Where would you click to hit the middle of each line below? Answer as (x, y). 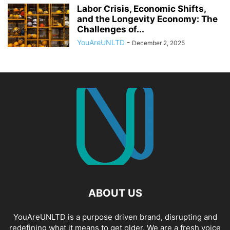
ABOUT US (115, 193)
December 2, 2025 (158, 43)
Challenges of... (111, 29)
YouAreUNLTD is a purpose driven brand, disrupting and (115, 217)
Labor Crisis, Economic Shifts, (141, 9)
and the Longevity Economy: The (147, 19)
